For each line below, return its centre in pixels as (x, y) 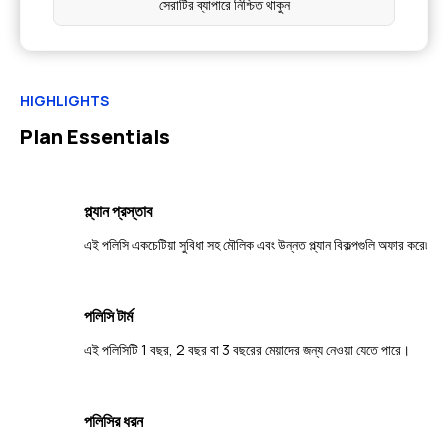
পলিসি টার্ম (108, 316)
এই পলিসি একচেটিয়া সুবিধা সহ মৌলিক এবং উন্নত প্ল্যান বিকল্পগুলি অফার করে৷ (255, 244)
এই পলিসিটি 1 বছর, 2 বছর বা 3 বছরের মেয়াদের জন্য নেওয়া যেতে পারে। (247, 349)
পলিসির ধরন (113, 421)
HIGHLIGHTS (64, 100)
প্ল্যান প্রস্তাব (118, 211)
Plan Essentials (95, 136)
